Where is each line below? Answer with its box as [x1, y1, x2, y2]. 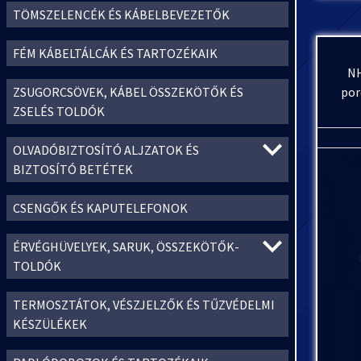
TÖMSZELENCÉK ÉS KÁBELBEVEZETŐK [13, 6, 230, 23]
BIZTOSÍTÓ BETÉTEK [13, 161, 133, 177]
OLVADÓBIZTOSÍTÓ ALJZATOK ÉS [13, 142, 199, 158]
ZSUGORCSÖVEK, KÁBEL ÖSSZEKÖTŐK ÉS [13, 84, 243, 100]
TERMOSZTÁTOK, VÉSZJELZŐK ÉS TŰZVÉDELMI [13, 297, 275, 313]
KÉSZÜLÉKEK [13, 316, 87, 332]
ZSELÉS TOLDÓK [13, 103, 105, 119]
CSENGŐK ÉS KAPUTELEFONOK [13, 200, 188, 216]
